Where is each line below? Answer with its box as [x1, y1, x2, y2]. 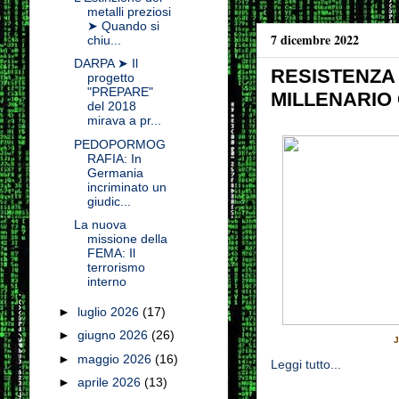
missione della [87, 232, 168, 247]
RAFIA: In [87, 151, 142, 166]
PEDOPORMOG [74, 136, 167, 151]
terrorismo [87, 260, 146, 275]
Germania [87, 165, 144, 180]
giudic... [87, 193, 132, 208]
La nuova [74, 217, 127, 232]
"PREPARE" [87, 85, 154, 100]
